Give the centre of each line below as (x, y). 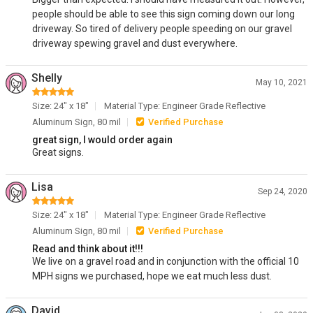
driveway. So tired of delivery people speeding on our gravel (162, 29)
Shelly (47, 78)
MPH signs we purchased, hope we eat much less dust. (152, 276)
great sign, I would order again (102, 140)
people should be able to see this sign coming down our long (163, 14)
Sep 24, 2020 (283, 191)
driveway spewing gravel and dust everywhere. (135, 43)
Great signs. (58, 152)
